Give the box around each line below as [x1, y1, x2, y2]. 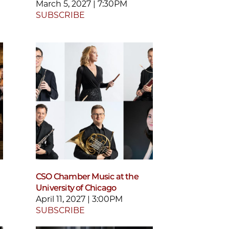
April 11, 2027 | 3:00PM [36, 194, 123, 204]
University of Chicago [36, 183, 117, 193]
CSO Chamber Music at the [36, 172, 139, 182]
